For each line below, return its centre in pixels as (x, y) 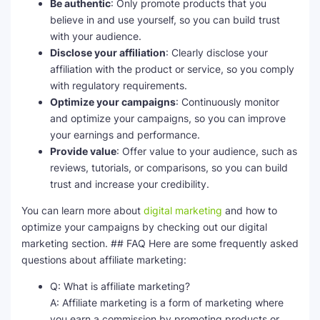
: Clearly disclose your (217, 53)
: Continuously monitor (227, 102)
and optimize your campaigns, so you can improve (168, 119)
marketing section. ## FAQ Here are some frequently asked (160, 244)
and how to (250, 211)
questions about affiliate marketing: (104, 260)
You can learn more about (82, 211)
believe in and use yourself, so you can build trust (165, 20)
